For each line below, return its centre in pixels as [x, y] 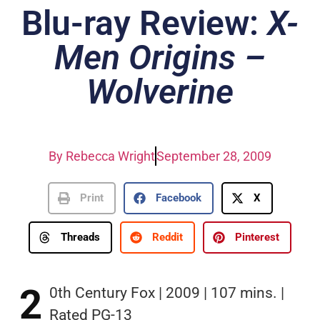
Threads [80, 237]
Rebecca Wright [109, 156]
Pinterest [257, 237]
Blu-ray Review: [144, 23]
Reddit [167, 237]
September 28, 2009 [214, 156]
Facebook [178, 198]
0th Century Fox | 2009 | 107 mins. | [166, 292]
